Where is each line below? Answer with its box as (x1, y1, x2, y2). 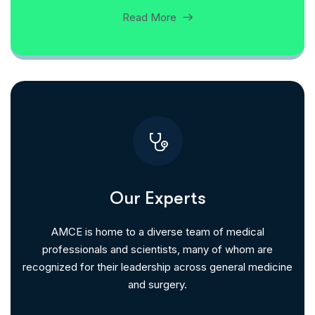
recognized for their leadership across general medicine (22, 260, 292, 274)
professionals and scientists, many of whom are (42, 243, 273, 256)
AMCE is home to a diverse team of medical (51, 225, 264, 238)
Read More (122, 11, 176, 24)
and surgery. (128, 278, 187, 291)
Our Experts (109, 188, 206, 208)
